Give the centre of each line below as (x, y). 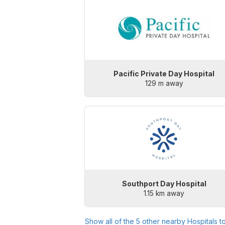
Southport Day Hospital (164, 184)
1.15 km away (164, 194)
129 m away (164, 84)
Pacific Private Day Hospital (164, 74)
